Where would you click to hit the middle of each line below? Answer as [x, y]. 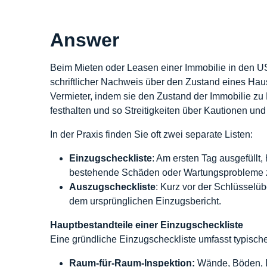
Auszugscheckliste [112, 187]
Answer [85, 40]
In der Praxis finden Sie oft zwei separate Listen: [151, 134]
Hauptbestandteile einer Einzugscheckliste [147, 225]
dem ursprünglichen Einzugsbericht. [145, 201]
